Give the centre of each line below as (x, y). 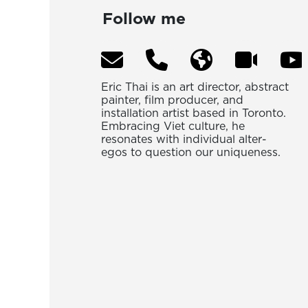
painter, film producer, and (172, 100)
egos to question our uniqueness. (191, 152)
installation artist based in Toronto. (194, 113)
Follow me (144, 19)
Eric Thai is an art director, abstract (195, 87)
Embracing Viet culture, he (173, 126)
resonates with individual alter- (184, 139)
